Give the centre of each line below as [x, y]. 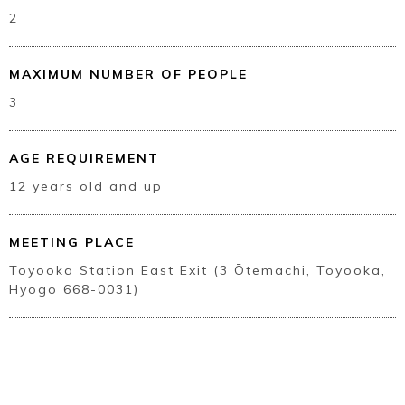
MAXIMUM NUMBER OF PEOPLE [128, 75]
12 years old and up [86, 187]
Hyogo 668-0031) [74, 290]
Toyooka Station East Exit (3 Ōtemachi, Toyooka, [198, 271]
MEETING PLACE [72, 243]
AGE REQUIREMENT [84, 159]
